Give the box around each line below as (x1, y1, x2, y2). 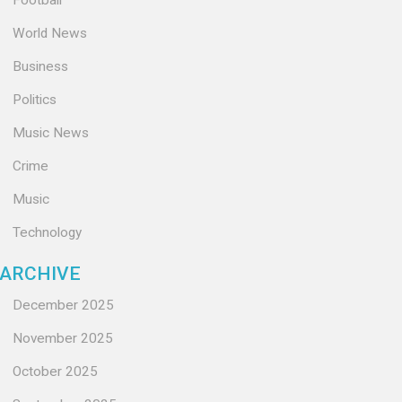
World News (13, 25, 87, 41)
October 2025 (13, 363, 98, 380)
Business (13, 58, 68, 74)
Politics (13, 92, 57, 108)
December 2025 (13, 297, 114, 313)
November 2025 (13, 330, 113, 346)
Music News (13, 125, 89, 141)
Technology (13, 224, 82, 240)
